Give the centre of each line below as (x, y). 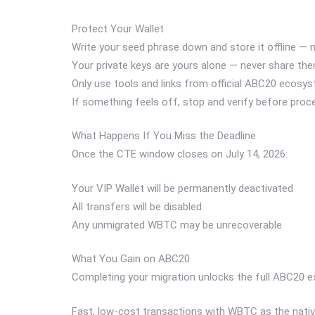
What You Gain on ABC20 (131, 259)
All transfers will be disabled (137, 206)
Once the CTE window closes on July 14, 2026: (180, 154)
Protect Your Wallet (118, 28)
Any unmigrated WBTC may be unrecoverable (177, 225)
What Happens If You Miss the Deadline (164, 136)
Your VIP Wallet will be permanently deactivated (182, 188)
